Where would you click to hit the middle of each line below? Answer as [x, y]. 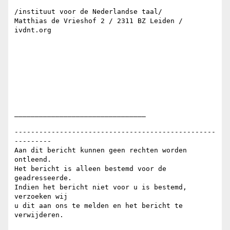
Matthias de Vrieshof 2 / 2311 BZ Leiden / [99, 21]
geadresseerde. [43, 178]
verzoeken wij [41, 197]
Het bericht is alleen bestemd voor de [90, 169]
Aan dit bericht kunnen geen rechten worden [101, 150]
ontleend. [33, 160]
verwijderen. [39, 215]
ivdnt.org [33, 30]
